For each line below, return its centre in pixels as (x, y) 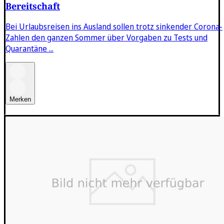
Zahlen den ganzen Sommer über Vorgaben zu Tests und (106, 37)
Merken (20, 99)
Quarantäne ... (29, 48)
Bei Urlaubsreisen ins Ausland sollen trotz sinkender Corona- (114, 26)
